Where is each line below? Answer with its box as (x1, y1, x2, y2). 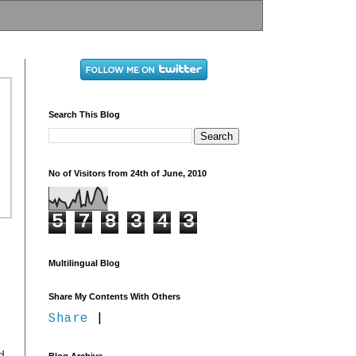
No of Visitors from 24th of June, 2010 (48, 168, 207, 179)
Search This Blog (48, 110, 120, 120)
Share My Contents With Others (48, 292, 180, 302)
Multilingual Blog (48, 258, 120, 269)
